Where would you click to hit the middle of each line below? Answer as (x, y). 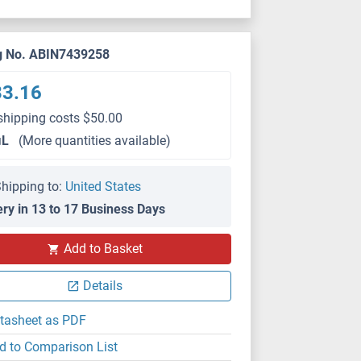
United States (104, 187)
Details (103, 286)
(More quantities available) (95, 141)
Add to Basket (103, 249)
